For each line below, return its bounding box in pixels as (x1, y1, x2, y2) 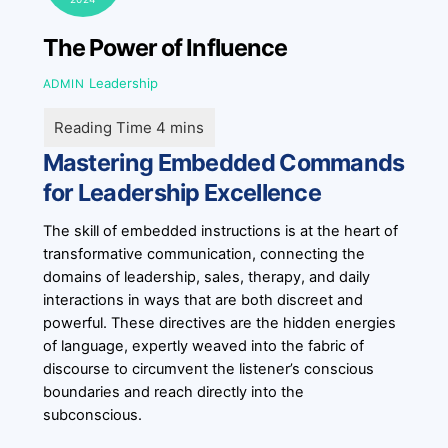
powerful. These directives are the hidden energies (42, 313, 396, 332)
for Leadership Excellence (42, 178, 322, 208)
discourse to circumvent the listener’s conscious (42, 359, 374, 378)
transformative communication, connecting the (42, 244, 365, 263)
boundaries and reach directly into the (42, 382, 304, 401)
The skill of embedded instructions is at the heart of (42, 221, 398, 240)
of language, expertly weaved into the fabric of (42, 336, 364, 355)
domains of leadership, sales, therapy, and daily (42, 267, 370, 286)
